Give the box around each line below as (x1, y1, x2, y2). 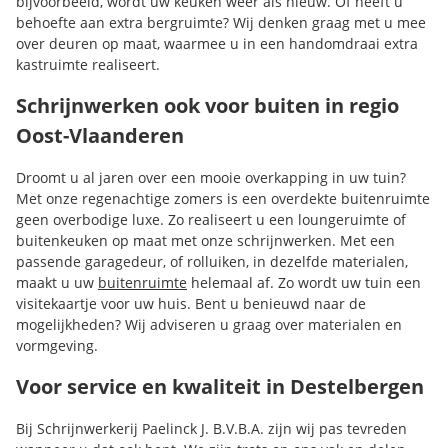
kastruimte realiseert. (16, 55, 160, 74)
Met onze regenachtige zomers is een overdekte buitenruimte (16, 189, 430, 208)
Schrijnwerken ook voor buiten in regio (16, 92, 399, 119)
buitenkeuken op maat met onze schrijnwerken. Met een (16, 231, 395, 250)
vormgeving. (16, 336, 98, 355)
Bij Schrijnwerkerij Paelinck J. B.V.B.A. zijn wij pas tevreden (16, 419, 407, 438)
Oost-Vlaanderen (16, 122, 184, 149)
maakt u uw (16, 273, 98, 292)
